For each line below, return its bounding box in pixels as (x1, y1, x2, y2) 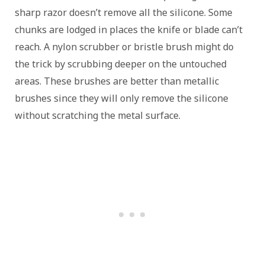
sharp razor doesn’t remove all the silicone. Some (15, 6, 232, 20)
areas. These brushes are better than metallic (15, 75, 219, 88)
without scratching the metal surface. (15, 109, 180, 122)
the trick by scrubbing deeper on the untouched (15, 57, 227, 71)
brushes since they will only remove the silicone (15, 92, 228, 105)
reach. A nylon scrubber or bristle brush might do (15, 40, 234, 54)
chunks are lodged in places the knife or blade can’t (15, 23, 243, 37)
